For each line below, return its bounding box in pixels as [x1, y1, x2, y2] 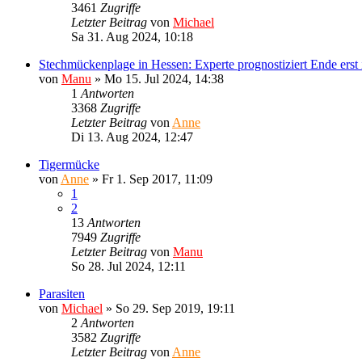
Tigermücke [39, 157, 99, 171]
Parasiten [39, 286, 85, 301]
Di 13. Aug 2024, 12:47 [71, 129, 193, 144]
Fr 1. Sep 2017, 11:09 [102, 171, 213, 186]
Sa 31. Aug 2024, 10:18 [71, 29, 193, 44]
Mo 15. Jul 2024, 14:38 [104, 71, 224, 86]
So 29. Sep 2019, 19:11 [116, 301, 235, 315]
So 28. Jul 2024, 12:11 [71, 259, 186, 273]
